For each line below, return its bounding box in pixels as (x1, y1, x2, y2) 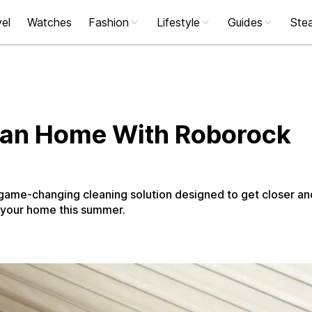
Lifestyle (157, 15, 200, 29)
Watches (27, 15, 72, 29)
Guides (228, 15, 263, 29)
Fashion (88, 15, 129, 29)
